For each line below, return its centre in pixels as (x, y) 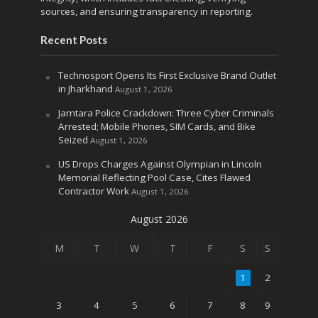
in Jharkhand (85, 89)
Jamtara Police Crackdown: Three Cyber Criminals (166, 113)
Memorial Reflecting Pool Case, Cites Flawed (154, 178)
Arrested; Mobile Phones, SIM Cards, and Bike (157, 127)
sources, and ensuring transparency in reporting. (146, 12)
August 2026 (159, 219)
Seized (73, 140)
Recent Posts (73, 40)
